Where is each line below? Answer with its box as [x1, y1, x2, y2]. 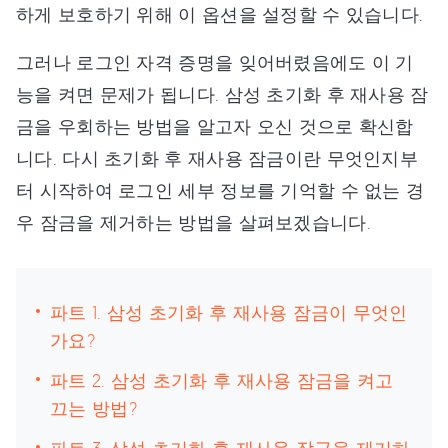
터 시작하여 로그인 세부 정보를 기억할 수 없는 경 [16, 179, 425, 201]
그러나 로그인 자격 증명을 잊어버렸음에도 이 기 [16, 51, 414, 73]
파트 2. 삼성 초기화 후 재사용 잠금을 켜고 [50, 369, 394, 391]
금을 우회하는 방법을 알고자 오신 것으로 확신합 [16, 115, 414, 137]
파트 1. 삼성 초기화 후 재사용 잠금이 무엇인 [50, 301, 408, 323]
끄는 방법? [50, 397, 137, 419]
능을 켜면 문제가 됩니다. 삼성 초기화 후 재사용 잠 [16, 83, 429, 105]
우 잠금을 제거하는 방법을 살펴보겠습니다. [16, 211, 371, 233]
